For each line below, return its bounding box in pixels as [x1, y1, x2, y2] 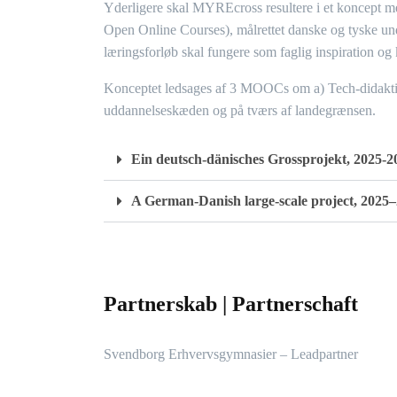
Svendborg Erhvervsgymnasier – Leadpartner [104, 346, 358, 362]
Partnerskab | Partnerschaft [104, 292, 358, 316]
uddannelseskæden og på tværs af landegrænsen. [104, 103, 376, 119]
